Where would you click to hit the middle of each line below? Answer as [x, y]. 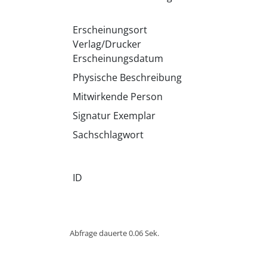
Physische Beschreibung [127, 77]
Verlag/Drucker [107, 44]
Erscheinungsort [110, 30]
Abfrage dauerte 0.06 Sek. [114, 233]
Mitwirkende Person [117, 97]
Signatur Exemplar [114, 116]
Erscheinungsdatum [118, 58]
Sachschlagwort [108, 135]
